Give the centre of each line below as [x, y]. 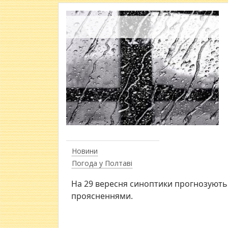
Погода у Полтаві [102, 163]
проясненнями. [102, 196]
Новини [85, 151]
